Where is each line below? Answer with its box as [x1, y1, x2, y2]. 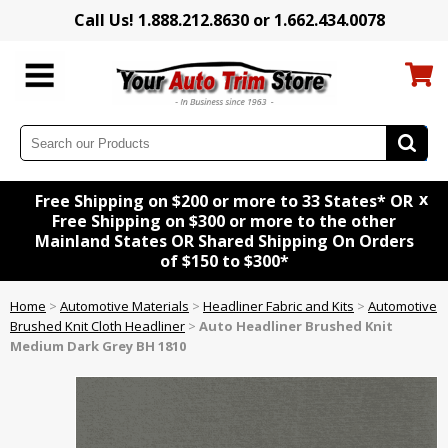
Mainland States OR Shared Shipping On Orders [34, 230, 414, 253]
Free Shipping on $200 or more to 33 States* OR [35, 190, 413, 213]
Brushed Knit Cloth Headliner [10, 317, 185, 336]
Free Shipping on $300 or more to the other [52, 210, 396, 233]
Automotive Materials [60, 297, 189, 316]
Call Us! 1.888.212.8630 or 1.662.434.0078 [73, 9, 385, 31]
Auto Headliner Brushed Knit [199, 317, 393, 336]
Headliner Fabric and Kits [203, 297, 354, 316]
